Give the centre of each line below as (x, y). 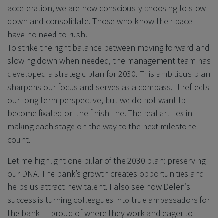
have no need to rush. (47, 35)
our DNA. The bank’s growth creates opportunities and (106, 174)
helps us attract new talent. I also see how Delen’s (99, 187)
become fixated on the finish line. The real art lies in (100, 113)
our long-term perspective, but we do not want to (97, 100)
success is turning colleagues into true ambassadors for (109, 200)
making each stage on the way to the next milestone (102, 127)
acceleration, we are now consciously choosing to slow (107, 8)
